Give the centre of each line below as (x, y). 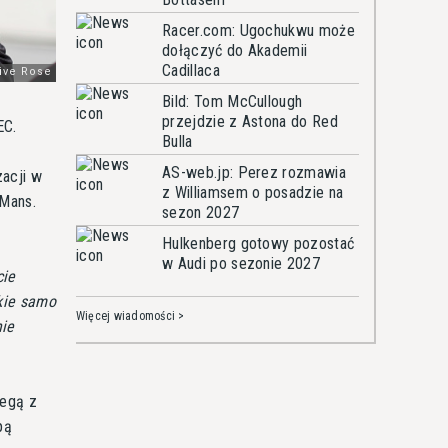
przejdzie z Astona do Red (250, 121)
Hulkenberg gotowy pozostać (258, 243)
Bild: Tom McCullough (232, 101)
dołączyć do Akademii (235, 50)
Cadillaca (191, 70)
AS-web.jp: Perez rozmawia (254, 172)
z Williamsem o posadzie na (253, 192)
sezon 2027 (201, 212)
